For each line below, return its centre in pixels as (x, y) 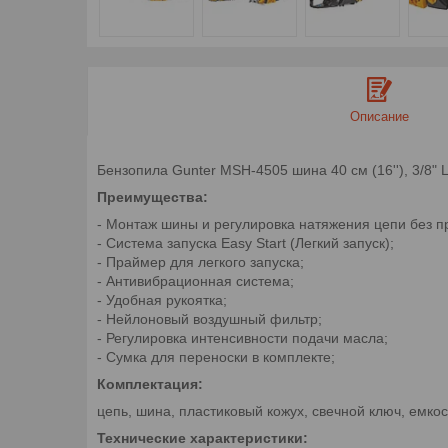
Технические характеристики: (202, 437)
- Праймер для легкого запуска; (200, 261)
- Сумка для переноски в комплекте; (216, 356)
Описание (379, 116)
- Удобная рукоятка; (162, 299)
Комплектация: (150, 383)
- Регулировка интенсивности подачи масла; (242, 337)
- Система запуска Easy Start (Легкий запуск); (245, 242)
